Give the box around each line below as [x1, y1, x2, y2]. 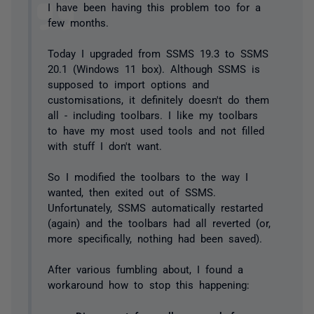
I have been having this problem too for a [47, 1, 261, 12]
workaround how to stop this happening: [47, 279, 250, 289]
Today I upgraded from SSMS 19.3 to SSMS [47, 48, 268, 58]
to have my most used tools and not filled [47, 125, 264, 135]
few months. [47, 17, 109, 27]
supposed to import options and [47, 78, 209, 89]
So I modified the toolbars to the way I [47, 171, 248, 182]
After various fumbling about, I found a [47, 264, 243, 274]
